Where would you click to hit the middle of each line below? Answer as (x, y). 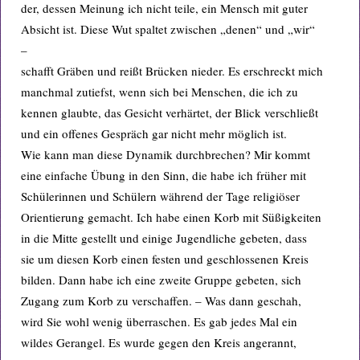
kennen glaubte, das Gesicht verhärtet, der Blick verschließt (170, 112)
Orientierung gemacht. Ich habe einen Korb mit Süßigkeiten (171, 217)
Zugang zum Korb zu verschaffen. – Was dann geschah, (161, 301)
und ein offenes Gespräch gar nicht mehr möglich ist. (154, 133)
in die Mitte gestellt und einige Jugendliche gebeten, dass (164, 238)
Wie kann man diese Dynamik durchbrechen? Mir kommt (166, 154)
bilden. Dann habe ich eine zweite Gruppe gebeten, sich (161, 280)
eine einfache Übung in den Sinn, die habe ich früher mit (164, 175)
